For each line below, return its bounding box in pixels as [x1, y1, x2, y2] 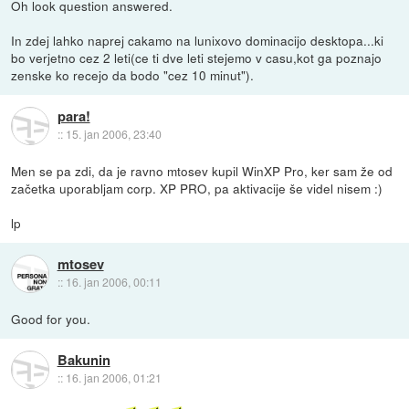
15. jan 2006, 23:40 [65, 126, 162, 142]
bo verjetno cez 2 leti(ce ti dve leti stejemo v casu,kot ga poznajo [11, 48, 383, 68]
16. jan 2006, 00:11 [65, 274, 162, 290]
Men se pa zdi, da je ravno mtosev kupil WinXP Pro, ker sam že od [11, 162, 393, 181]
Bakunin [57, 350, 110, 371]
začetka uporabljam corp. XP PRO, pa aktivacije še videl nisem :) [11, 179, 383, 198]
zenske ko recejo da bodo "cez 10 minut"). [11, 66, 255, 85]
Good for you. [11, 309, 91, 329]
